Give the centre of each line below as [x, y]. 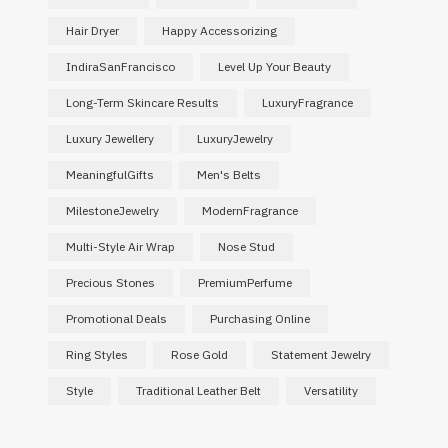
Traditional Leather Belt [198, 391]
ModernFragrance [249, 211]
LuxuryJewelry [234, 139]
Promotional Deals [116, 319]
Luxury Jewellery [109, 139]
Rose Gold [199, 355]
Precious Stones [110, 283]
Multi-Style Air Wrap [120, 247]
